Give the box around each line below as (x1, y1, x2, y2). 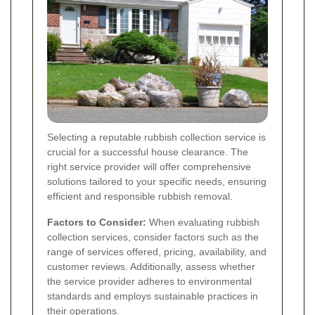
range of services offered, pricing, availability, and (47, 245, 266, 257)
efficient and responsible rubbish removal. (47, 190, 233, 202)
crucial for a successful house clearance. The (47, 146, 248, 157)
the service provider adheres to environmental (47, 275, 252, 287)
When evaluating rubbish (146, 216, 259, 228)
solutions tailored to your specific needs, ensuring (47, 175, 266, 187)
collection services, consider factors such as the (47, 231, 259, 243)
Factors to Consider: (47, 216, 146, 228)
